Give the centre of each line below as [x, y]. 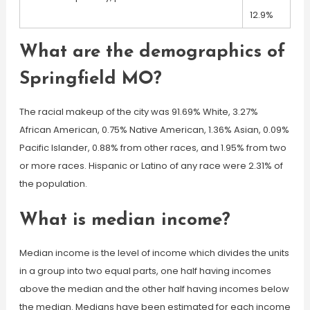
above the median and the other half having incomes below [154, 289]
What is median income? [125, 220]
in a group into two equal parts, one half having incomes [145, 271]
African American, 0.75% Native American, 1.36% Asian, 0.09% [154, 130]
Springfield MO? [90, 79]
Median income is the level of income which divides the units [154, 253]
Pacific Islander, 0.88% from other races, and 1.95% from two [153, 148]
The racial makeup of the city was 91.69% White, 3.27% [138, 112]
